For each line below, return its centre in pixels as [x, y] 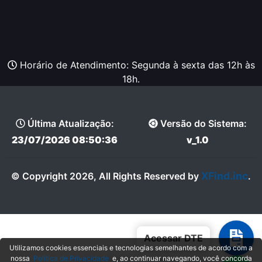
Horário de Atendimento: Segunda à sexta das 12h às [136, 65]
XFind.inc [225, 175]
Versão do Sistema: [202, 123]
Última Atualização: [69, 123]
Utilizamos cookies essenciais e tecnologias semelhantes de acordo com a [131, 247]
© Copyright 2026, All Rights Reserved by [106, 176]
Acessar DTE [173, 238]
